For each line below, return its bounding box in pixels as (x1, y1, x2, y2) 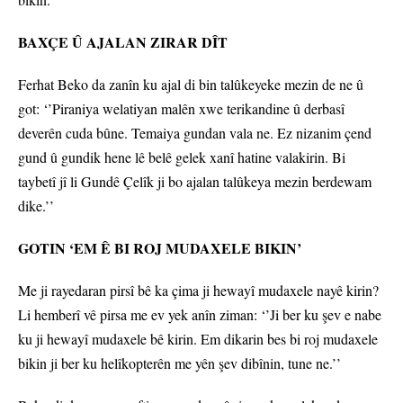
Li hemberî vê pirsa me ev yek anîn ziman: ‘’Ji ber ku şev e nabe (18, 305, 381, 325)
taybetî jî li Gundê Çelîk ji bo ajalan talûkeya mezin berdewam (18, 172, 372, 192)
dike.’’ (18, 196, 54, 216)
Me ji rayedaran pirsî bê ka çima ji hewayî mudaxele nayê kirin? (18, 281, 379, 300)
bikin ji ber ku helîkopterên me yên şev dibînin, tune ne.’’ (18, 354, 341, 373)
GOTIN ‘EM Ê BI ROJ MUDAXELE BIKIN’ (18, 237, 301, 259)
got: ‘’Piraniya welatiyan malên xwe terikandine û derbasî (18, 99, 345, 119)
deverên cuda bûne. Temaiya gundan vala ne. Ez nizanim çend (18, 123, 372, 143)
